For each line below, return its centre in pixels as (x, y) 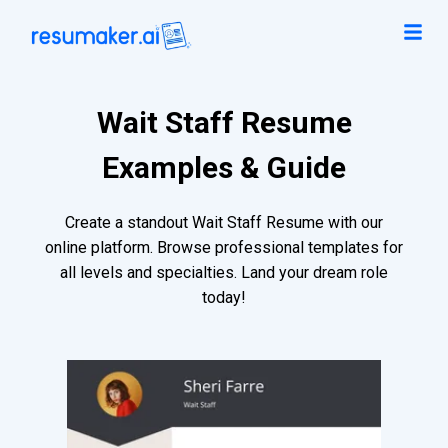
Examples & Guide (224, 168)
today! (224, 298)
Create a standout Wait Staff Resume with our (224, 223)
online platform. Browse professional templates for (224, 248)
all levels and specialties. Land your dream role (224, 273)
